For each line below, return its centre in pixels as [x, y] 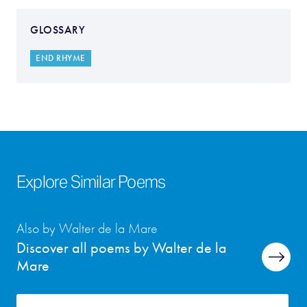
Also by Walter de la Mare [87, 229]
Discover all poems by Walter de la [122, 248]
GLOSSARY [58, 30]
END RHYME [61, 58]
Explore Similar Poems [91, 182]
